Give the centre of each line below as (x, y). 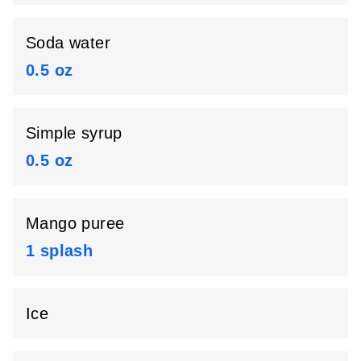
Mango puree (75, 223)
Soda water (68, 42)
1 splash (60, 250)
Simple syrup (74, 133)
